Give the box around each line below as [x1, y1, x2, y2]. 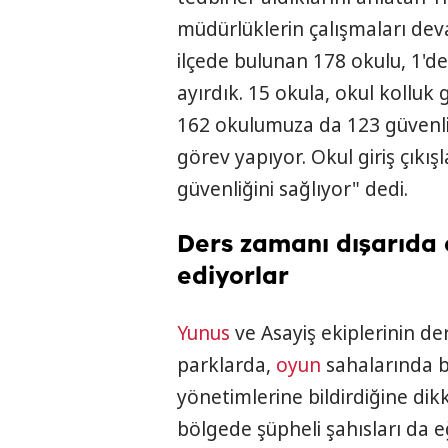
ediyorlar [177, 264, 289, 291]
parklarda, [177, 352, 276, 379]
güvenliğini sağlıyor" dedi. [177, 176, 408, 203]
